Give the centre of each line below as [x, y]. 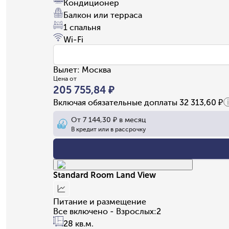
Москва [96, 70]
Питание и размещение [100, 201]
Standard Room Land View [105, 175]
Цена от [65, 78]
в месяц [132, 120]
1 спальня [82, 27]
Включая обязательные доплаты [116, 102]
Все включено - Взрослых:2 [107, 211]
